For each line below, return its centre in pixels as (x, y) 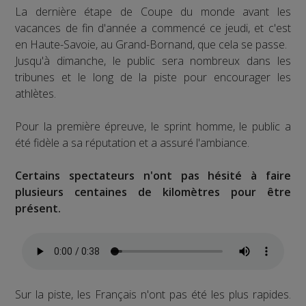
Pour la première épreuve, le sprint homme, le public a (153, 126)
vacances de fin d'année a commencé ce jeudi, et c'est (153, 28)
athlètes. (36, 93)
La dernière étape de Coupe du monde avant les (153, 11)
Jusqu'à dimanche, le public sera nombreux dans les (153, 60)
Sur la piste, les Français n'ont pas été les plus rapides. (153, 294)
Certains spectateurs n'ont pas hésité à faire (153, 175)
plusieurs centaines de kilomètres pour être (153, 192)
